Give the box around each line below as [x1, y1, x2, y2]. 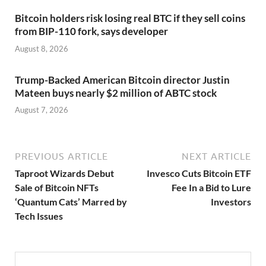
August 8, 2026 [15, 43, 68, 53]
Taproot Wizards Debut [15, 167, 114, 179]
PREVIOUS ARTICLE [15, 151, 108, 162]
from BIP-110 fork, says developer [15, 25, 168, 38]
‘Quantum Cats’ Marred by [15, 196, 127, 208]
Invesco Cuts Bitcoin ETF [147, 167, 251, 179]
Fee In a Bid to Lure [172, 182, 251, 194]
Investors [211, 196, 251, 208]
